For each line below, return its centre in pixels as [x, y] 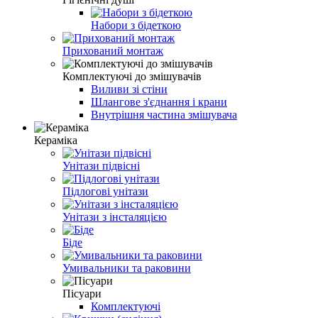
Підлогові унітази [105, 192]
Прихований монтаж [113, 51]
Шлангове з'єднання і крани [159, 102]
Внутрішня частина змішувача [164, 115]
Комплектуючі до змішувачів [132, 77]
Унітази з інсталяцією [115, 217]
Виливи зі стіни [129, 89]
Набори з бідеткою [136, 26]
